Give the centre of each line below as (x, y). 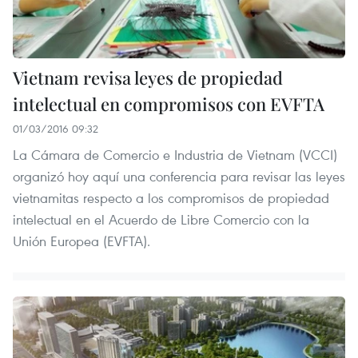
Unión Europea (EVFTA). (82, 241)
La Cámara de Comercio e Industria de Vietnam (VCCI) (175, 155)
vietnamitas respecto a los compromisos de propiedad (171, 198)
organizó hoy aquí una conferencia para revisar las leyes (179, 177)
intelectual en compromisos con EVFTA (169, 104)
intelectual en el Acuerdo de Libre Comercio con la (161, 220)
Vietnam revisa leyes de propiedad (148, 78)
